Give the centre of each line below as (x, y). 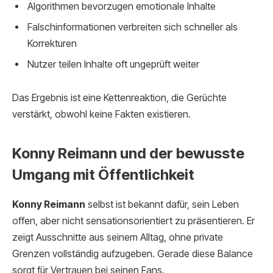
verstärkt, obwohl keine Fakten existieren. (101, 115)
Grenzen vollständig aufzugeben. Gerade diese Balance (133, 253)
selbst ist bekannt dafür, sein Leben (162, 204)
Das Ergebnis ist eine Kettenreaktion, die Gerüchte (119, 98)
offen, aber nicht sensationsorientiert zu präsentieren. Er (133, 221)
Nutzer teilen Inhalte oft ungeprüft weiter (113, 64)
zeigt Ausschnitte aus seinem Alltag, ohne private (118, 237)
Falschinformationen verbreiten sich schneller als (133, 27)
